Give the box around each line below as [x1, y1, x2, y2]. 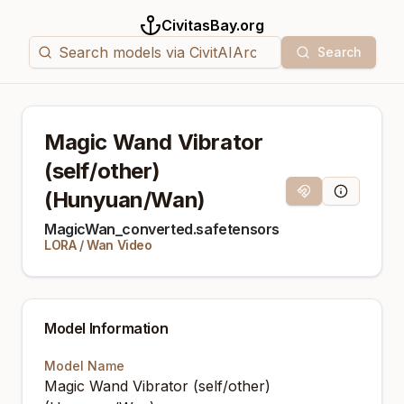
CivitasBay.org [161, 16, 264, 34]
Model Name [44, 358, 124, 373]
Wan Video [87, 237, 152, 252]
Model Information [44, 319, 169, 337]
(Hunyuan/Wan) [44, 187, 206, 213]
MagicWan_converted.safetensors [44, 220, 280, 238]
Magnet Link [302, 189, 364, 204]
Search [317, 44, 362, 60]
